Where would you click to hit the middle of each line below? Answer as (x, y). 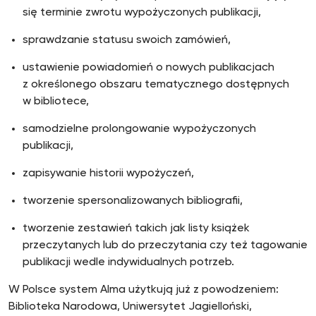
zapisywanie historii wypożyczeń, (108, 174)
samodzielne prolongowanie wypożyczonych (139, 129)
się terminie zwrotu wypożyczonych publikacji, (142, 13)
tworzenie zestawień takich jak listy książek (136, 229)
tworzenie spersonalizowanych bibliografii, (133, 201)
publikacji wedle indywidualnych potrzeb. (128, 262)
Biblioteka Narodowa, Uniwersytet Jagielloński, (130, 307)
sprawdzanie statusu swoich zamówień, (128, 40)
